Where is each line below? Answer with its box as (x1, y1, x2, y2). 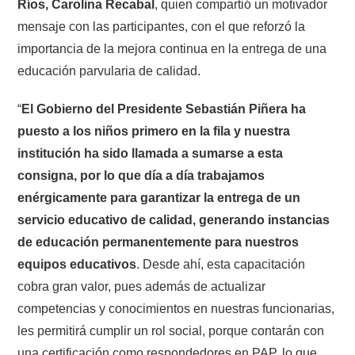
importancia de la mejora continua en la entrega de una (17, 41, 327, 55)
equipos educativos (17, 257, 137, 271)
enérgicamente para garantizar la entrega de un (17, 190, 301, 204)
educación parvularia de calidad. (17, 63, 201, 78)
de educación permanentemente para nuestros (17, 235, 300, 249)
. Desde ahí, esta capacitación (136, 257, 306, 271)
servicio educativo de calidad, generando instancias (17, 212, 330, 227)
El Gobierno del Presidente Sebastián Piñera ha (21, 101, 307, 116)
